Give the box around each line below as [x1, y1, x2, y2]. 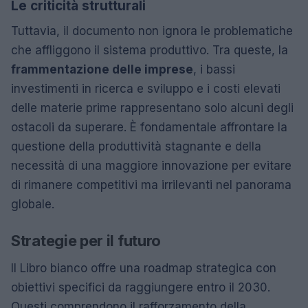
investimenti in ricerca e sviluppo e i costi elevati [11, 81, 280, 96]
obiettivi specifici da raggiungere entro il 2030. [11, 280, 270, 294]
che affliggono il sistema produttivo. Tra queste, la [11, 43, 288, 57]
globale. [11, 197, 54, 211]
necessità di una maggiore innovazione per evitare [11, 158, 291, 173]
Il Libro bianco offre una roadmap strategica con [11, 261, 276, 275]
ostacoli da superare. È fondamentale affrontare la [11, 120, 287, 134]
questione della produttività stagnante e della [11, 139, 261, 153]
